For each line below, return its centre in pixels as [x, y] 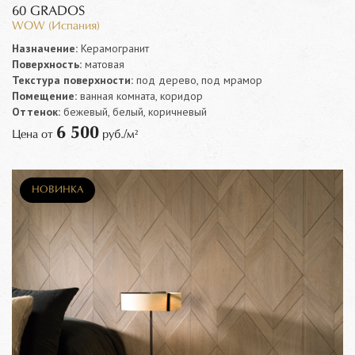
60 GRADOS [48, 11]
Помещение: [44, 95]
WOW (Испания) [56, 26]
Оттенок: [36, 111]
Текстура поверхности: [73, 80]
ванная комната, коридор [140, 95]
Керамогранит [113, 48]
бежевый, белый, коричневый [134, 111]
